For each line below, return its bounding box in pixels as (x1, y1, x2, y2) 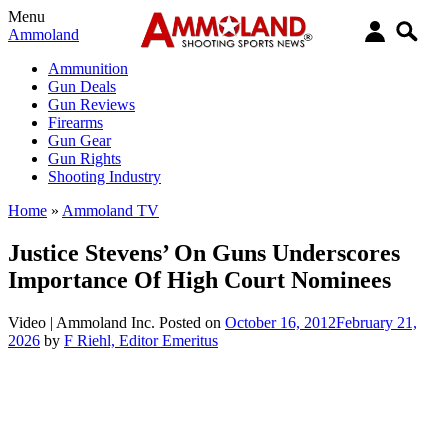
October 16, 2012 (225, 313, 336, 331)
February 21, (336, 313, 417, 331)
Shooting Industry (48, 168, 161, 185)
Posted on (159, 313, 225, 331)
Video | (8, 313, 56, 331)
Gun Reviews (48, 96, 135, 113)
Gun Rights (48, 150, 121, 167)
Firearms (48, 114, 103, 131)
